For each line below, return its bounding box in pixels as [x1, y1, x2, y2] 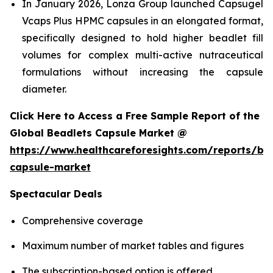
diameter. [22, 82, 66, 95]
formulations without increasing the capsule [22, 65, 263, 78]
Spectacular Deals [10, 187, 102, 200]
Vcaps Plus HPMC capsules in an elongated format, [22, 14, 263, 27]
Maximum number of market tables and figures [22, 239, 244, 252]
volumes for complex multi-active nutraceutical [22, 48, 263, 61]
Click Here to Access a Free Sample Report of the [10, 109, 260, 122]
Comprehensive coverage [22, 214, 143, 227]
